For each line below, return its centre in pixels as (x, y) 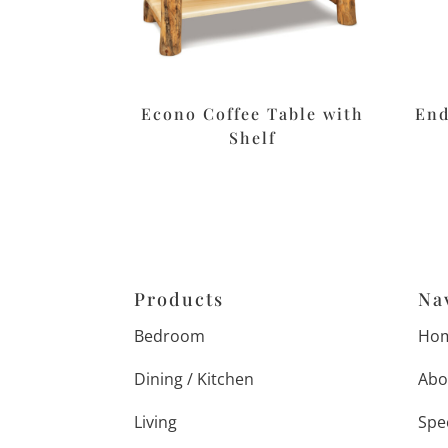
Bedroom (170, 336)
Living (156, 422)
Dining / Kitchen (194, 379)
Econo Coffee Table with (253, 114)
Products (179, 299)
